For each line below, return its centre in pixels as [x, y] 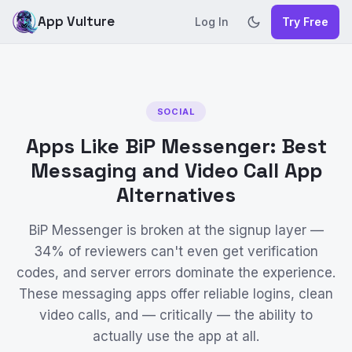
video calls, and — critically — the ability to [176, 315]
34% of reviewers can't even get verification [176, 251]
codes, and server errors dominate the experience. [176, 273]
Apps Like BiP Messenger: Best [176, 146]
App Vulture [76, 21]
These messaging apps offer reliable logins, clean [176, 294]
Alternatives [176, 195]
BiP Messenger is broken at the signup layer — [176, 230]
